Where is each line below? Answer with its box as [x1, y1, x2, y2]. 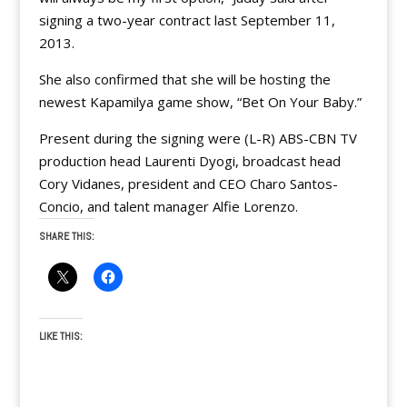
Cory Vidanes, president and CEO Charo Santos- [38, 174, 338, 193]
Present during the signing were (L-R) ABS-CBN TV [38, 128, 357, 147]
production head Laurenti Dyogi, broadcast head [38, 151, 341, 170]
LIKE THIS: [38, 328, 83, 343]
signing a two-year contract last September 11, [38, 10, 335, 29]
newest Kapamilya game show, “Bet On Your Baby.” [38, 92, 362, 111]
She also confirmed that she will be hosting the [38, 69, 331, 88]
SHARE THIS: [38, 228, 94, 243]
